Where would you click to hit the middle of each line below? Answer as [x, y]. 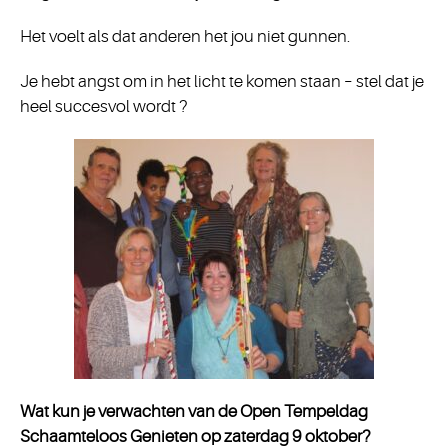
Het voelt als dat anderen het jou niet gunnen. [185, 36]
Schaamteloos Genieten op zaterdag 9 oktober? [195, 436]
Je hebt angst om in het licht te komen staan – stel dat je [222, 81]
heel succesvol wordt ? [104, 106]
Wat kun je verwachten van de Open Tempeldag [194, 411]
